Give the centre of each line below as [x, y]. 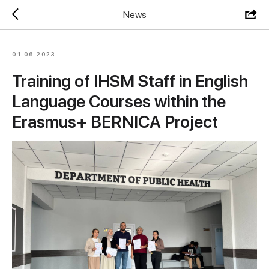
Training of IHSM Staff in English [130, 81]
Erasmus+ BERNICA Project [115, 122]
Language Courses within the [119, 101]
